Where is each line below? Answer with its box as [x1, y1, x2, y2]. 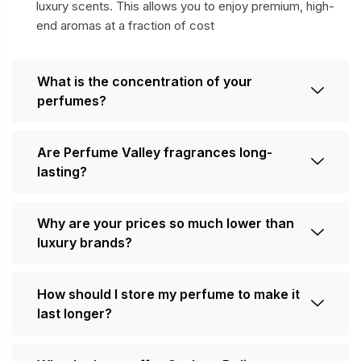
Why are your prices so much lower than [37, 215, 294, 232]
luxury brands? [37, 234, 132, 251]
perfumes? [37, 93, 106, 110]
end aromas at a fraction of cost [36, 18, 214, 34]
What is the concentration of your [37, 73, 252, 90]
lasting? [37, 164, 87, 180]
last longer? [37, 305, 112, 322]
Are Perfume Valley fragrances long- [37, 144, 272, 161]
